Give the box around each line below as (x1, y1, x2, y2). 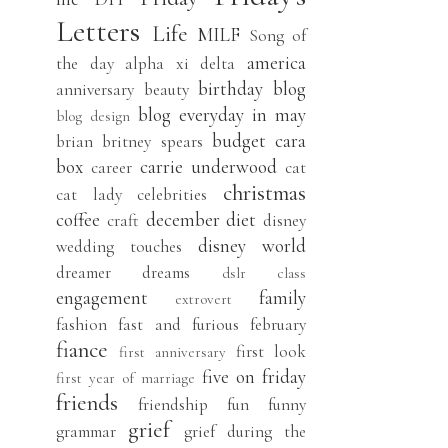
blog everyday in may (138, 102, 306, 126)
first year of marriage (56, 368, 195, 387)
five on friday (202, 364, 306, 388)
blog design (56, 106, 130, 125)
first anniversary (119, 342, 226, 361)
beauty (143, 78, 189, 100)
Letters (56, 12, 140, 50)
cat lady (56, 183, 122, 205)
